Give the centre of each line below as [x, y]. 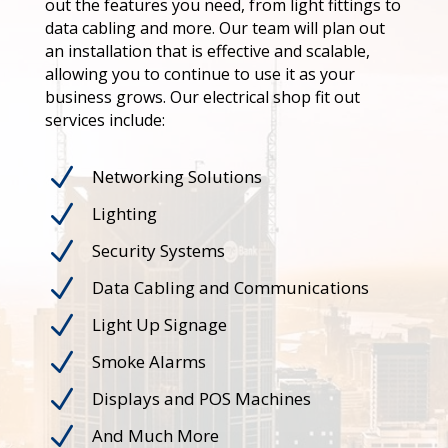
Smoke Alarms [148, 362]
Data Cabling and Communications [230, 288]
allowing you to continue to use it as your [199, 74]
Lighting [124, 214]
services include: [104, 120]
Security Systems [158, 251]
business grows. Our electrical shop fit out [202, 97]
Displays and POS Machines [201, 399]
